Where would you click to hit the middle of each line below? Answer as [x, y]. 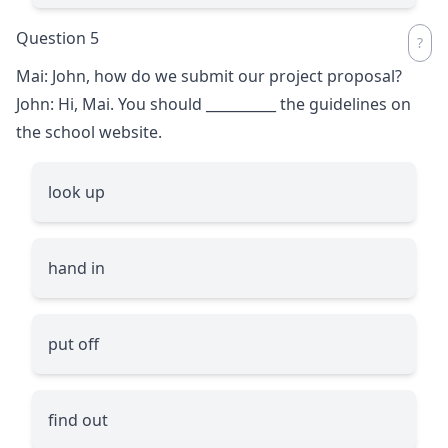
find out [78, 419]
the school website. [89, 131]
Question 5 [57, 37]
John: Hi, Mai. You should [111, 103]
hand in [76, 267]
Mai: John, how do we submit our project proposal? [209, 75]
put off [73, 343]
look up [76, 191]
